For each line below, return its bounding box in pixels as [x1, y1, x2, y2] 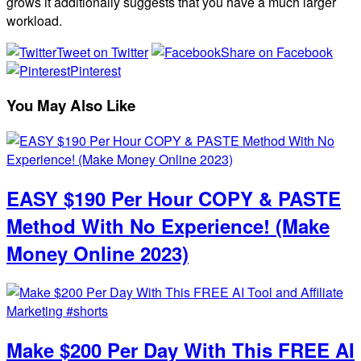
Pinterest [70, 60, 121, 80]
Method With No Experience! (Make [6, 212, 330, 240]
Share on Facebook [221, 42, 333, 61]
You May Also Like [6, 94, 135, 117]
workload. [6, 10, 62, 30]
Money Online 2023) [6, 239, 189, 268]
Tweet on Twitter [56, 42, 148, 61]
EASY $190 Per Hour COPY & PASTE [6, 185, 341, 213]
